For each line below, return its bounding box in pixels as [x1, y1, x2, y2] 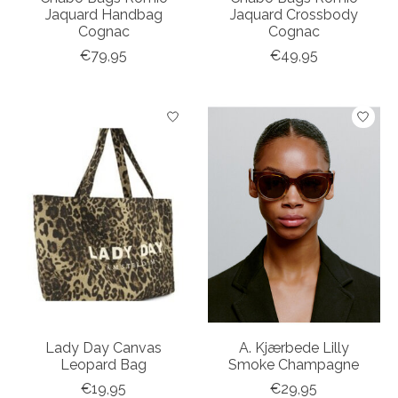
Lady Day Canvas [45, 339, 163, 357]
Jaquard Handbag [44, 6, 163, 24]
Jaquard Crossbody [229, 6, 358, 24]
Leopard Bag [60, 356, 147, 374]
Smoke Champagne [228, 356, 360, 374]
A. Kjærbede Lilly [238, 339, 349, 357]
